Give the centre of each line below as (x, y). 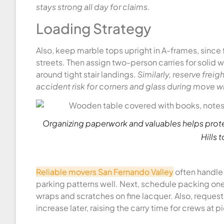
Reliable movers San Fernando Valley (105, 172)
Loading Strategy (93, 28)
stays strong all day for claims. (93, 6)
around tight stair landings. (87, 74)
